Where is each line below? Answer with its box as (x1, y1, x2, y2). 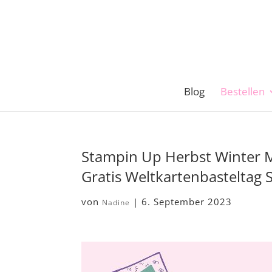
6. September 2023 (141, 195, 233, 208)
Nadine (102, 197, 131, 208)
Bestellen (220, 84, 265, 98)
